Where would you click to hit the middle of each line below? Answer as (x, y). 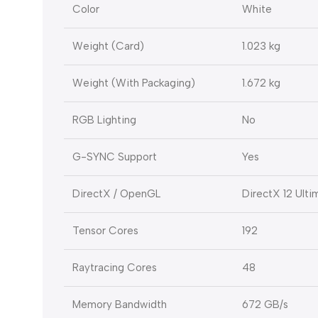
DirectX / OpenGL (116, 194)
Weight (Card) (108, 46)
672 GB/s (265, 305)
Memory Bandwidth (120, 305)
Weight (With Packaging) (134, 83)
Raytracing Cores (115, 268)
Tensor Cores (105, 231)
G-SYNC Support (115, 157)
